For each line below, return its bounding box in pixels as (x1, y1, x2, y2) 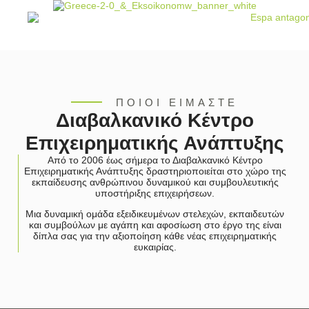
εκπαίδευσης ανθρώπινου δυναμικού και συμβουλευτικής (31, 176, 279, 188)
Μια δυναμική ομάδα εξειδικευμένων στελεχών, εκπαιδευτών (26, 208, 284, 220)
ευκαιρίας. (133, 241, 177, 253)
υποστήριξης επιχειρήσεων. (95, 187, 215, 199)
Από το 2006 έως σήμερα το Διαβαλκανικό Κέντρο (47, 154, 263, 166)
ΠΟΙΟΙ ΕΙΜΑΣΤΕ (116, 96, 238, 108)
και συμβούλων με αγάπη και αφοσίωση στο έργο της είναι (28, 219, 281, 231)
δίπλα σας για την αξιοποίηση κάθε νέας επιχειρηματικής (33, 230, 277, 242)
